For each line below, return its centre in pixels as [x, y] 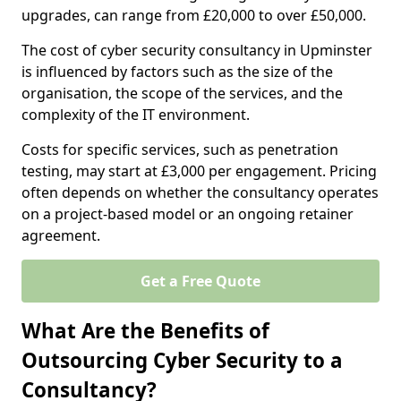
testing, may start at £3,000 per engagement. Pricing [199, 171]
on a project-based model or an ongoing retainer [188, 214]
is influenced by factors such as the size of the [177, 72]
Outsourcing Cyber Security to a [182, 360]
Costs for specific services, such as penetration [180, 149]
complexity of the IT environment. [136, 115]
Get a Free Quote [200, 281]
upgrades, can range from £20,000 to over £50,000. [194, 15]
